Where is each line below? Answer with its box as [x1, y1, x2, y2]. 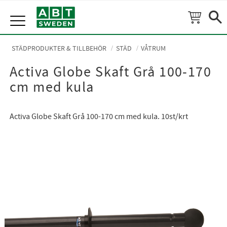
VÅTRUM [141, 44, 166, 54]
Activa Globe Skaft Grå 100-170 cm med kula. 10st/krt [9, 111, 188, 122]
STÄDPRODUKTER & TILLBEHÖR [12, 44, 107, 54]
